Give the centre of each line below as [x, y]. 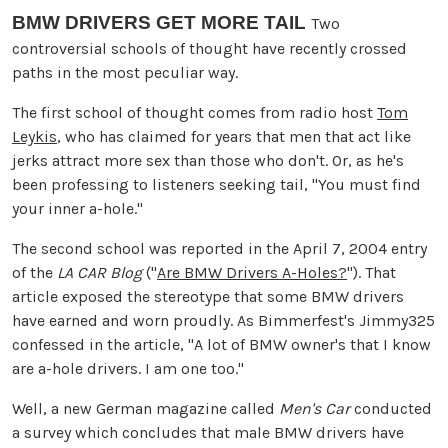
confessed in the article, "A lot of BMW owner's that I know [221, 344]
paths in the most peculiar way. [125, 72]
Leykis [34, 136]
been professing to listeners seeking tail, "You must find [216, 184]
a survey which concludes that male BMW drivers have [208, 432]
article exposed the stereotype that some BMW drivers [208, 296]
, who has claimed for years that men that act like [234, 136]
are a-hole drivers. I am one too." [128, 368]
